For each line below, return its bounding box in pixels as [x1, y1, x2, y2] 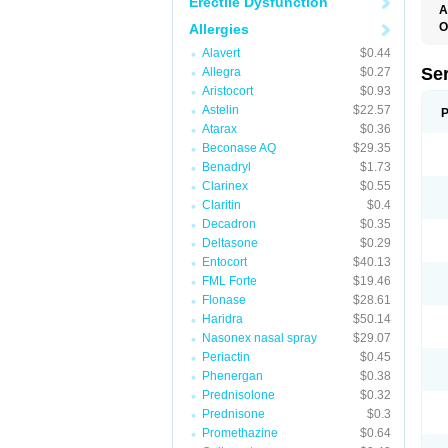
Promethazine [202, 426, 278, 440]
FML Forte [202, 274, 257, 288]
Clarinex [202, 179, 248, 193]
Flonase [202, 293, 246, 307]
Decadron [202, 217, 256, 231]
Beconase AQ [202, 141, 276, 155]
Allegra [202, 65, 241, 79]
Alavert [202, 46, 240, 60]
